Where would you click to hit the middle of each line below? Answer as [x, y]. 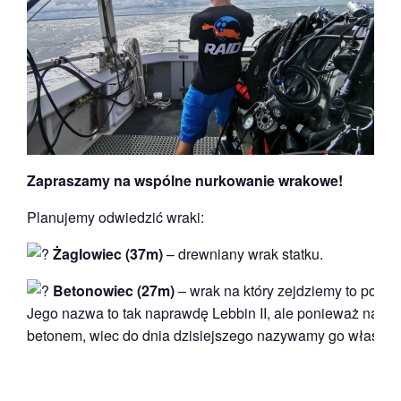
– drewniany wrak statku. [243, 253]
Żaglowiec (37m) [108, 253]
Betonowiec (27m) [114, 290]
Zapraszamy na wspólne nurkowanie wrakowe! [185, 180]
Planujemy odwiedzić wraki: [115, 217]
